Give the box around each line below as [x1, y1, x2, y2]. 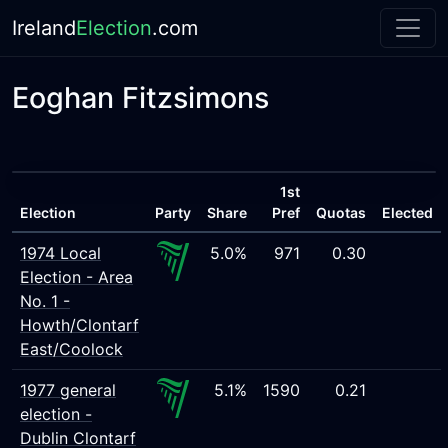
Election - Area [20, 267, 133, 287]
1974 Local [20, 243, 101, 263]
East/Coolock [20, 339, 123, 359]
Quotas [316, 204, 366, 221]
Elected [382, 204, 433, 221]
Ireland [12, 16, 76, 40]
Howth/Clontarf [20, 315, 139, 335]
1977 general [20, 380, 116, 400]
